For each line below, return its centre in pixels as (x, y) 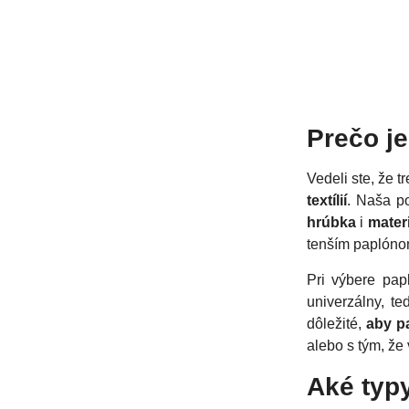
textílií (327, 201)
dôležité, (336, 324)
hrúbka (332, 223)
